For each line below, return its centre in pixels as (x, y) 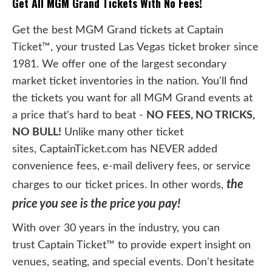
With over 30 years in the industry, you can (116, 228)
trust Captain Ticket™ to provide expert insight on (131, 245)
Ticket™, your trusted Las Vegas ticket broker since (135, 47)
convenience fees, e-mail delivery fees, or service (131, 166)
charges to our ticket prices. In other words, (119, 185)
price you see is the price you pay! (96, 204)
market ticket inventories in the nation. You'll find (130, 81)
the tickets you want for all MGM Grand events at (132, 98)
